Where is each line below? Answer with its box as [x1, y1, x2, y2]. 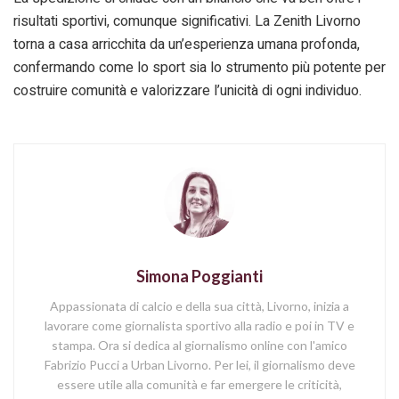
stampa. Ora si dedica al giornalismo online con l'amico [52, 338, 347, 354]
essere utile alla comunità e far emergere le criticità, [57, 377, 342, 393]
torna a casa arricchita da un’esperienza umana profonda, [13, 33, 360, 55]
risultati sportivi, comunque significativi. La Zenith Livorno [13, 10, 361, 32]
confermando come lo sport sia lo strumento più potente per [13, 56, 386, 78]
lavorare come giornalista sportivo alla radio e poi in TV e [45, 318, 354, 334]
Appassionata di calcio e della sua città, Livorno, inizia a [50, 298, 349, 314]
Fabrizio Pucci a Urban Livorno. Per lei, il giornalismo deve [44, 357, 355, 373]
